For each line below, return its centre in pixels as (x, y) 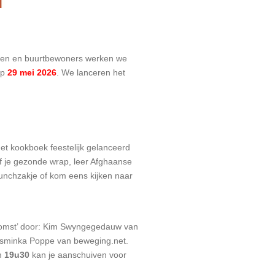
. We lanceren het (91, 72)
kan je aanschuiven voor (78, 255)
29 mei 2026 (32, 72)
